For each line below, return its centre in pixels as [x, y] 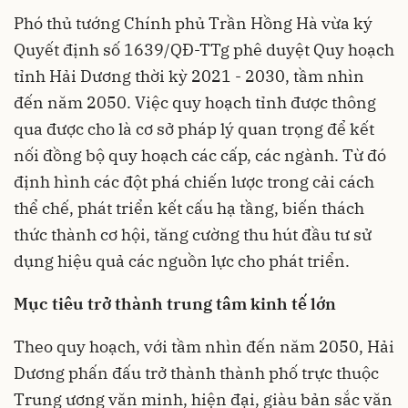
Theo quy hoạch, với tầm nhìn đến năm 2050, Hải [204, 347]
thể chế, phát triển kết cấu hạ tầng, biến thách [189, 209]
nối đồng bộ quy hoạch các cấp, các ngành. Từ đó [200, 156]
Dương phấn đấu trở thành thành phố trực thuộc [196, 373]
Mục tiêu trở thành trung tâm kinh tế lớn [175, 304]
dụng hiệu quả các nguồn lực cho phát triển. [182, 261]
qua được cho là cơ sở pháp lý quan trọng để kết [194, 129]
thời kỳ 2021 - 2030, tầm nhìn [248, 76]
